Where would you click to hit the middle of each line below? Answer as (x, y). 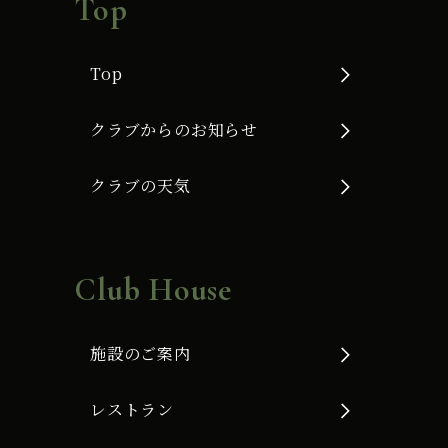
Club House (153, 290)
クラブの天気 (140, 186)
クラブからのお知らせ (174, 130)
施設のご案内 (140, 354)
